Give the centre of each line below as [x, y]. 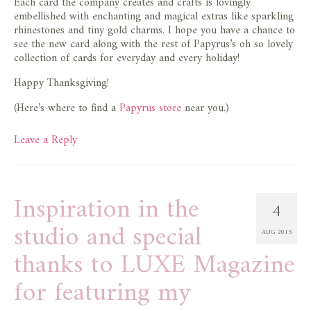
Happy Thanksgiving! [61, 83]
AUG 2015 [277, 232]
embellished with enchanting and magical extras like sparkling [154, 16]
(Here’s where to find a [67, 108]
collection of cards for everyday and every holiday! [127, 58]
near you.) [205, 108]
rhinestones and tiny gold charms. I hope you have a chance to [154, 30]
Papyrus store [150, 108]
